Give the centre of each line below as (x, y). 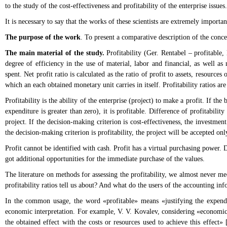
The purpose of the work (43, 37)
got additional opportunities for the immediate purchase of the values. (105, 159)
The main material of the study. (55, 53)
